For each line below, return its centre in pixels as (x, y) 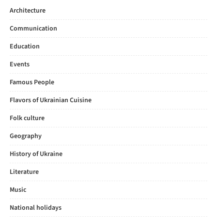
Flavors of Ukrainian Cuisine (51, 100)
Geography (26, 136)
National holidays (36, 208)
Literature (24, 172)
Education (25, 46)
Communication (33, 29)
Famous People (32, 82)
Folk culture (27, 118)
